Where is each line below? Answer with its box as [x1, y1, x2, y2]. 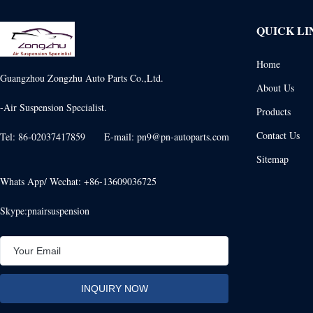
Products [256, 104, 291, 118]
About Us [256, 80, 294, 94]
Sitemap [256, 152, 289, 166]
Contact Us [256, 128, 300, 142]
